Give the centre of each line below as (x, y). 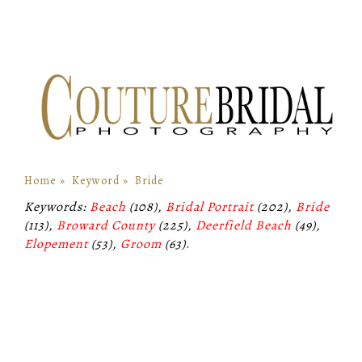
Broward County (106, 226)
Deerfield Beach (244, 226)
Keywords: (57, 207)
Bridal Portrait (210, 207)
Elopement (56, 244)
